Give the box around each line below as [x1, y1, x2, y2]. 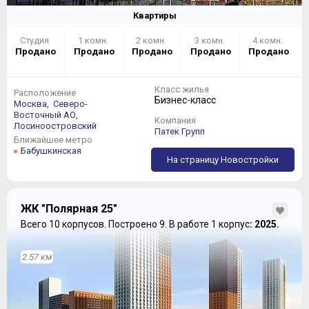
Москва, [14, 98, 51, 109]
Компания [154, 114, 196, 126]
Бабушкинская [21, 145, 81, 156]
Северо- [53, 98, 88, 109]
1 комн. [77, 34, 110, 46]
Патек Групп [154, 126, 205, 137]
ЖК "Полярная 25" [21, 201, 117, 215]
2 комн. [136, 34, 169, 46]
